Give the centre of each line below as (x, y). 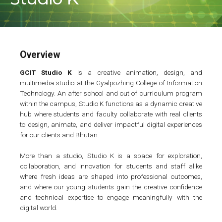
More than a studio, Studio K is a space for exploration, (111, 156)
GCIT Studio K (46, 73)
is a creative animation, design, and (137, 73)
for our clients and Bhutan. (59, 135)
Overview (40, 55)
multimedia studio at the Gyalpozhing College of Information (111, 83)
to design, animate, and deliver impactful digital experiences (111, 125)
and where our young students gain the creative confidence (111, 187)
